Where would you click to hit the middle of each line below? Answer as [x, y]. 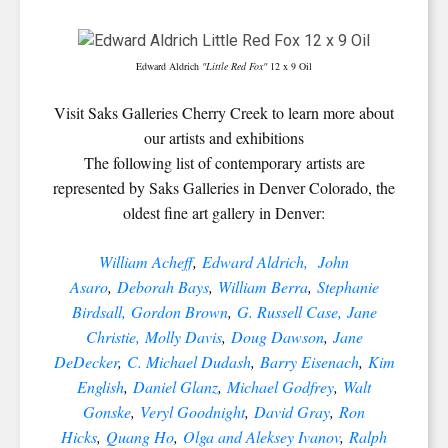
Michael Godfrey [278, 386]
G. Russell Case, [289, 311]
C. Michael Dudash [188, 361]
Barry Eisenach [309, 361]
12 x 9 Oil [291, 65]
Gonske [107, 411]
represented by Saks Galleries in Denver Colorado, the [224, 187]
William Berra [262, 286]
